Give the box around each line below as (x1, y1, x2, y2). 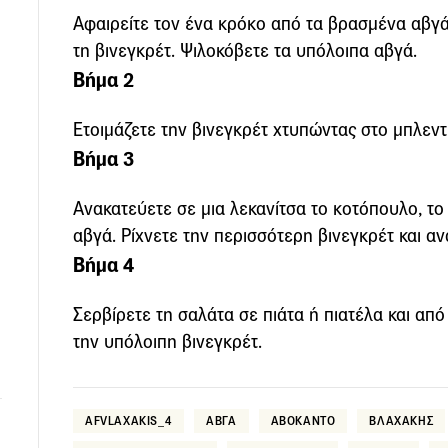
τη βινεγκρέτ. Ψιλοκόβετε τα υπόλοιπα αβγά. (73, 38, 417, 62)
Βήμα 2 (73, 66, 134, 93)
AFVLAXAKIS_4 (85, 412, 173, 428)
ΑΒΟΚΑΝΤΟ (270, 412, 336, 428)
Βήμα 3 (73, 145, 134, 172)
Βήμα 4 (73, 251, 134, 278)
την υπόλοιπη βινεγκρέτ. (73, 329, 262, 353)
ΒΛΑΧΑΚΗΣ (369, 412, 434, 428)
